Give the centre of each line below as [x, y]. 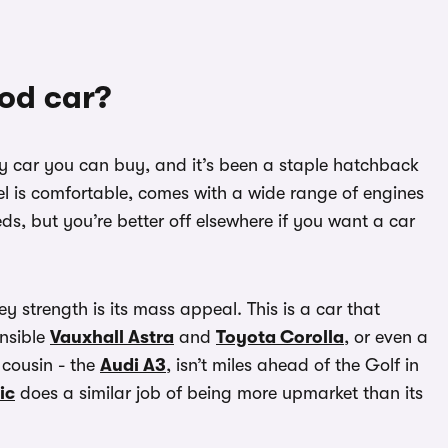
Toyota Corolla [280, 337]
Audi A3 [133, 365]
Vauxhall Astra [112, 337]
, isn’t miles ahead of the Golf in [292, 365]
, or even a [386, 337]
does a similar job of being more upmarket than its [219, 393]
